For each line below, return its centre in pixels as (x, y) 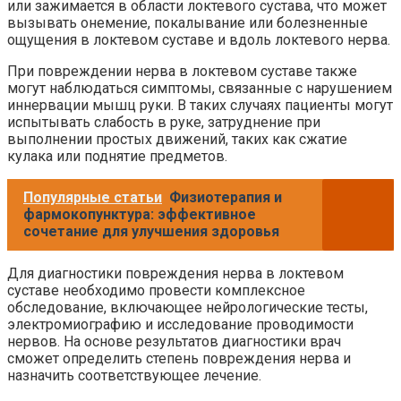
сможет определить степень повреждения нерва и (179, 358)
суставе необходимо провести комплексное (156, 290)
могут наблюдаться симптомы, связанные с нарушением (200, 88)
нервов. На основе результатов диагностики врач (174, 341)
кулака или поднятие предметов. (117, 156)
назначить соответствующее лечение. (134, 375)
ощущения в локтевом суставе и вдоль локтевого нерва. (199, 39)
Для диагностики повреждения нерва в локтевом (175, 273)
